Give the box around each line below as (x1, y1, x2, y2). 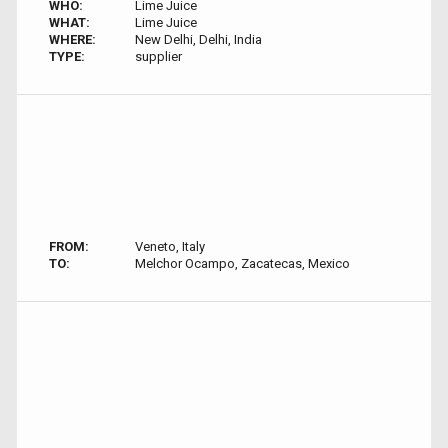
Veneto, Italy (134, 239, 205, 254)
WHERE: (49, 32, 96, 47)
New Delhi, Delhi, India (134, 32, 262, 47)
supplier (134, 49, 182, 64)
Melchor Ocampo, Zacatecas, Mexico (134, 256, 350, 271)
